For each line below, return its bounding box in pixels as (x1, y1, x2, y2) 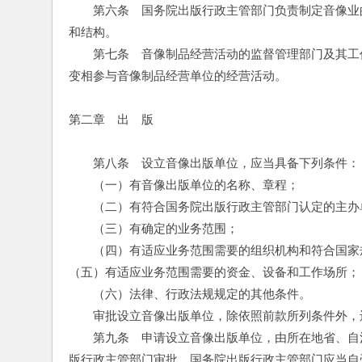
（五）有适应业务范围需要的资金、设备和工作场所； (69, 265, 360, 279)
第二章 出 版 (69, 112, 154, 126)
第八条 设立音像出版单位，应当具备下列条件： (69, 156, 360, 170)
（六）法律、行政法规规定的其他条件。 (69, 287, 311, 301)
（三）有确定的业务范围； (69, 221, 238, 235)
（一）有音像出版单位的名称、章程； (69, 178, 299, 192)
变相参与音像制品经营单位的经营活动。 (69, 69, 287, 82)
